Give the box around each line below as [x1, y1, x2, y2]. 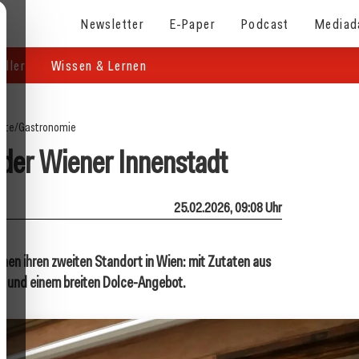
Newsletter [81, 14, 145, 33]
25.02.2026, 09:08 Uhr [174, 198, 282, 216]
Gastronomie [18, 119, 76, 135]
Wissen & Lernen [51, 56, 147, 75]
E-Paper [170, 14, 216, 33]
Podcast [241, 14, 289, 33]
